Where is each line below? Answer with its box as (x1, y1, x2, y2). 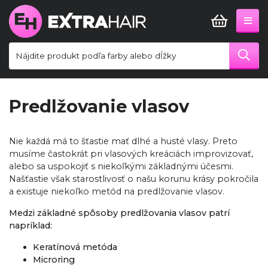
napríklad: (9, 220, 52, 231)
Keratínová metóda (33, 241, 117, 252)
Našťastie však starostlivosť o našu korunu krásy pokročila (9, 173, 258, 184)
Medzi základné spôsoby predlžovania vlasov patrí (9, 207, 230, 218)
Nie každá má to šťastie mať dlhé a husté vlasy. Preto (9, 135, 237, 147)
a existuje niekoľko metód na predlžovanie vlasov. (9, 185, 224, 197)
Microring (33, 254, 75, 265)
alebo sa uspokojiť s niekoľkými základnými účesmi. (9, 160, 233, 172)
